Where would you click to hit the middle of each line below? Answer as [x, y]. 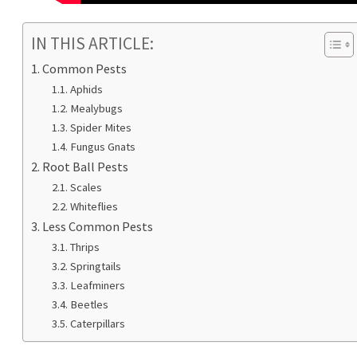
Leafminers [97, 285]
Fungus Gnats [102, 146]
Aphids [86, 89]
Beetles [89, 304]
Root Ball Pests [86, 166]
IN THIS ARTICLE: [92, 43]
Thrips [84, 247]
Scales [86, 187]
